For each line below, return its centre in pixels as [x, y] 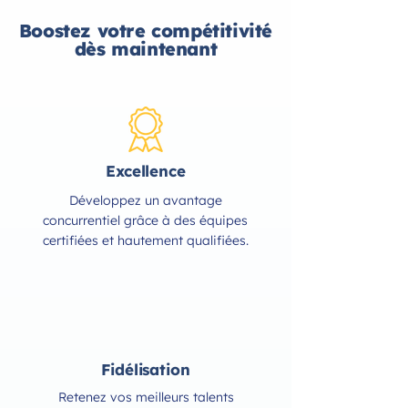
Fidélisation [145, 369]
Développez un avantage [145, 200]
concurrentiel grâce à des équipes [145, 220]
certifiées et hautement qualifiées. [145, 240]
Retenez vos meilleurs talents [146, 397]
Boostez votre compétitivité [146, 31]
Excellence [146, 171]
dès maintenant [146, 49]
